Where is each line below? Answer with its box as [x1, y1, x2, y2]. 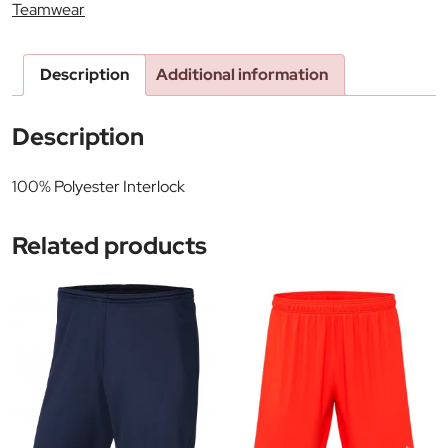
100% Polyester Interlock [12, 175, 185, 197]
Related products [12, 228, 207, 261]
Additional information [156, 63, 328, 85]
